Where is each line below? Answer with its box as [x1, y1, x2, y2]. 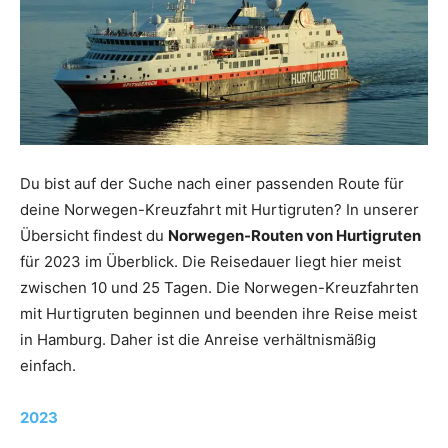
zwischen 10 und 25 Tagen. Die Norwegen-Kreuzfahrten [20, 277, 419, 297]
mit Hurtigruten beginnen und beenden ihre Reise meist [20, 303, 417, 323]
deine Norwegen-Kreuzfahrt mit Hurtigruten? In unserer [20, 199, 419, 219]
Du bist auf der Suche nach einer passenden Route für [20, 173, 404, 193]
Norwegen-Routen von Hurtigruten [168, 225, 421, 245]
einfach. [20, 355, 76, 375]
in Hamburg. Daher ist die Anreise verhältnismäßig [20, 329, 376, 349]
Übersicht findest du [20, 225, 168, 245]
